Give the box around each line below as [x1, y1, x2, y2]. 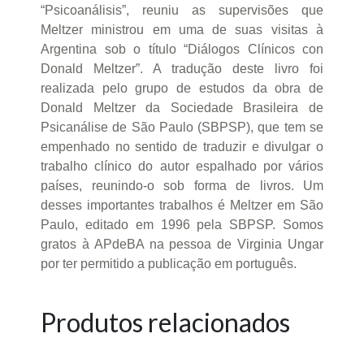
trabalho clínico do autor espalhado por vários [41, 158, 323, 173]
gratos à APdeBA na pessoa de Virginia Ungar [41, 236, 323, 251]
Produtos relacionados [41, 305, 290, 338]
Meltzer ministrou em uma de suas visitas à [41, 22, 323, 37]
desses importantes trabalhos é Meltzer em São [41, 197, 323, 212]
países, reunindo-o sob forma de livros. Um [41, 178, 323, 193]
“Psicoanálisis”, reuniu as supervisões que [41, 2, 323, 17]
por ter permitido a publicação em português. [41, 256, 297, 271]
